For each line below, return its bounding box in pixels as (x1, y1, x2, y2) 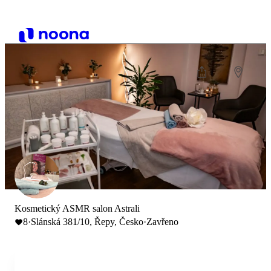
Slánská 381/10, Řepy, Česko (31, 217, 143, 227)
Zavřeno (146, 217, 178, 227)
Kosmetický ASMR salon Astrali (15, 203, 140, 214)
